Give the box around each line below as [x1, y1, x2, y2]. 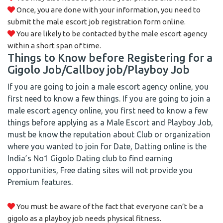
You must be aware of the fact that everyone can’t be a [15, 202, 203, 211]
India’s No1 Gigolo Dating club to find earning [7, 154, 172, 163]
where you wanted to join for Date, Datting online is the [7, 142, 207, 151]
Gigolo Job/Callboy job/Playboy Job [7, 63, 190, 76]
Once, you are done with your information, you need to [15, 5, 201, 14]
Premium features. [7, 178, 73, 187]
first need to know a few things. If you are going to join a [7, 94, 211, 103]
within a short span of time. [7, 41, 101, 50]
